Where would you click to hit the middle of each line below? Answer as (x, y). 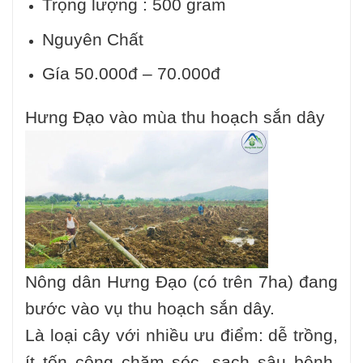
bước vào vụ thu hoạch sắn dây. (150, 309)
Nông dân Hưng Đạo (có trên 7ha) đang (181, 282)
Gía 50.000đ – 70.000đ (131, 74)
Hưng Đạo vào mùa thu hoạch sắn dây (175, 117)
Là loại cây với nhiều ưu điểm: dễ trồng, (181, 335)
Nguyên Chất (92, 39)
